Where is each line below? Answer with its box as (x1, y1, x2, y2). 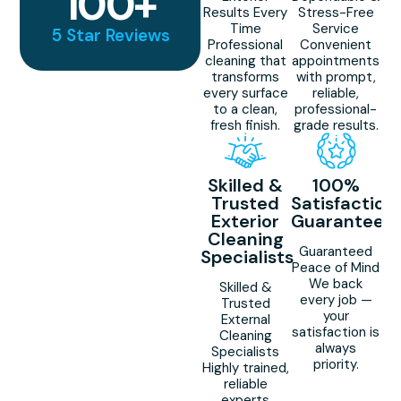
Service (312, 20, 360, 38)
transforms (211, 68, 280, 87)
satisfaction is (292, 323, 380, 342)
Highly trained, (201, 359, 289, 378)
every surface (202, 84, 288, 103)
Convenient (300, 36, 372, 55)
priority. (312, 355, 359, 374)
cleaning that (204, 52, 286, 71)
